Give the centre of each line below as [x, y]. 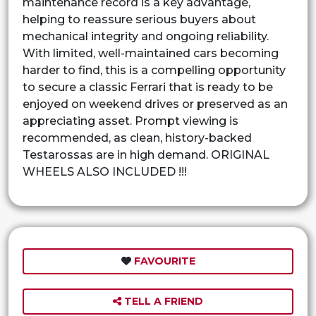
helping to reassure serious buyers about [139, 19]
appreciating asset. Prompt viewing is [130, 121]
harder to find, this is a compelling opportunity [154, 70]
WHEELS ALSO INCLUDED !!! [105, 171]
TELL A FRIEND [162, 301]
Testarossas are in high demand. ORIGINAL [146, 154]
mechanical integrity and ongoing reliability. [146, 36]
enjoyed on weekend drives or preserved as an [155, 104]
